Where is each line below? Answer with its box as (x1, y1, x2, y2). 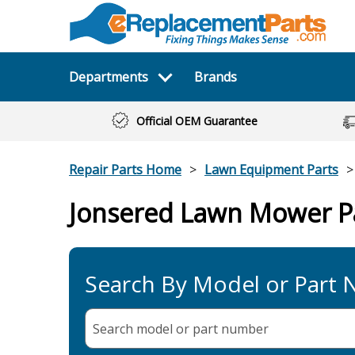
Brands (193, 68, 237, 86)
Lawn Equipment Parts (204, 161, 338, 178)
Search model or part (93, 319, 221, 338)
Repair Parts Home (69, 161, 181, 178)
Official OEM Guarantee (136, 113, 258, 128)
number (221, 319, 269, 338)
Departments (69, 68, 148, 86)
